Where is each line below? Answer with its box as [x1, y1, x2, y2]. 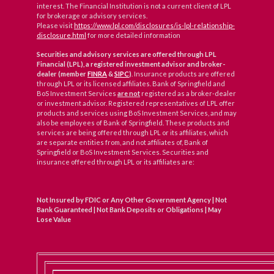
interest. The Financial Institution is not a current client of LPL [37, 2, 231, 10]
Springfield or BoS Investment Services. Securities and [37, 148, 209, 157]
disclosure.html [37, 31, 86, 40]
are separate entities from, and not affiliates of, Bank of [37, 138, 208, 147]
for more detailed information [86, 31, 180, 40]
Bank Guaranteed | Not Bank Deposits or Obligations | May [37, 206, 221, 214]
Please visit [37, 21, 74, 30]
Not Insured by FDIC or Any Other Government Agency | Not [37, 196, 227, 204]
